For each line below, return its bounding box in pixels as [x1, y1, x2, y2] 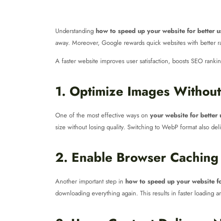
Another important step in [55, 177, 125, 186]
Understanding [55, 26, 96, 36]
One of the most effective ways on [55, 110, 150, 120]
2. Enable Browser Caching [55, 148, 219, 167]
